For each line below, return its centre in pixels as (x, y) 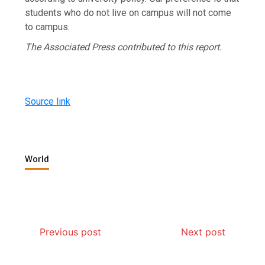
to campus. (48, 27)
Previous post (71, 232)
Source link (48, 101)
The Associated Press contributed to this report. (124, 47)
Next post (203, 232)
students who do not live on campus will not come (128, 12)
